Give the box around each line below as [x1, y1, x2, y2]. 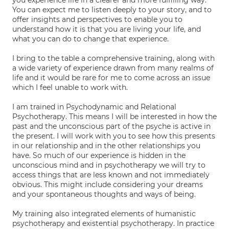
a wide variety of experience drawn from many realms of [12, 63, 214, 73]
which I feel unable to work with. [12, 83, 128, 92]
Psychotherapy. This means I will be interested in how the [12, 112, 217, 121]
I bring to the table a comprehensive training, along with [12, 54, 215, 63]
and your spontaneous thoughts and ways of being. [12, 190, 196, 199]
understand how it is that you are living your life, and [12, 25, 201, 34]
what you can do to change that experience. [12, 34, 169, 43]
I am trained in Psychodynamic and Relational [12, 102, 176, 111]
